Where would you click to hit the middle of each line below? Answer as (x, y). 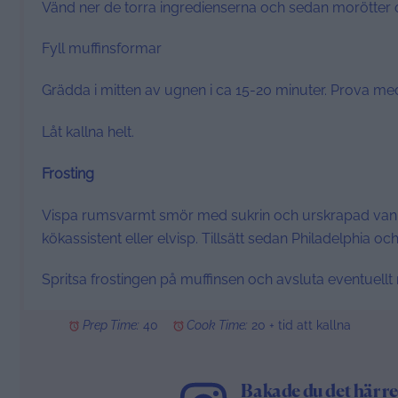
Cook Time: (218, 326)
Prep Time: (111, 326)
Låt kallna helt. (88, 132)
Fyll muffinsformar (102, 49)
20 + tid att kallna (302, 326)
